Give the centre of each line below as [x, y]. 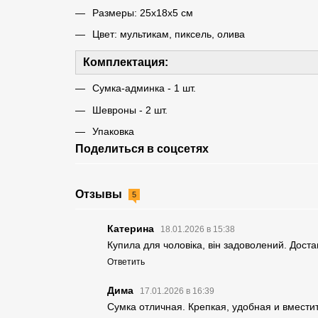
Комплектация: [127, 62]
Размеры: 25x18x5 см [142, 13]
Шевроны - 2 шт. [130, 110]
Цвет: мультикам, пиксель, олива [168, 34]
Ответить [126, 262]
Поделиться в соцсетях [142, 148]
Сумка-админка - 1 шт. [144, 88]
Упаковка [113, 132]
